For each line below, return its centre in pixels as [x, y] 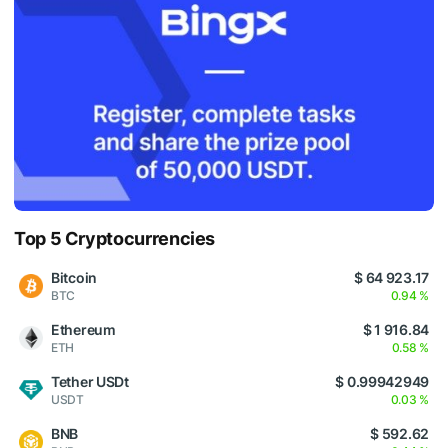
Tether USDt [90, 382]
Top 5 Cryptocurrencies [115, 239]
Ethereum [83, 330]
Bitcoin [74, 278]
